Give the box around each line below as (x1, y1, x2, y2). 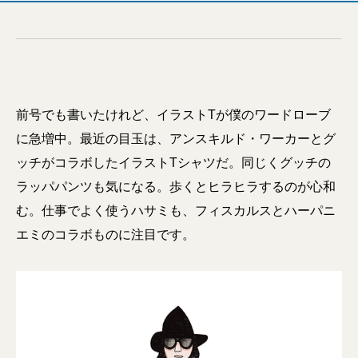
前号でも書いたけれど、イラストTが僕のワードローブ (16, 108, 331, 121)
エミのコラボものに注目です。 (16, 228, 195, 241)
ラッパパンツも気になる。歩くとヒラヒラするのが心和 (16, 180, 336, 193)
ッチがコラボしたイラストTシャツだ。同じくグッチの (16, 156, 331, 169)
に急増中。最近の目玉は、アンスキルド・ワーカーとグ (16, 132, 336, 145)
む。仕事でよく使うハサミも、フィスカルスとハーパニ (16, 204, 336, 217)
